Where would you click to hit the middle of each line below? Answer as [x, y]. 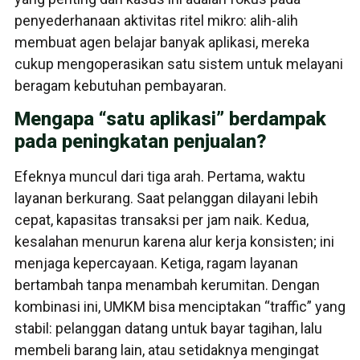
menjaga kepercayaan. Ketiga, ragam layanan [156, 264]
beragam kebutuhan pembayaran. [121, 85]
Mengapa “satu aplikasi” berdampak [170, 119]
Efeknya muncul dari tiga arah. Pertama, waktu [160, 177]
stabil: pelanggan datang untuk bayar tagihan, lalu [168, 329]
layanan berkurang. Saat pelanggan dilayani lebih [166, 198]
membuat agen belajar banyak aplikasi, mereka [162, 42]
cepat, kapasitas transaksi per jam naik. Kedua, [162, 220]
